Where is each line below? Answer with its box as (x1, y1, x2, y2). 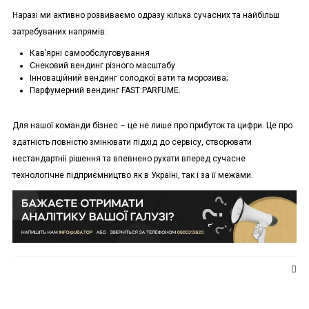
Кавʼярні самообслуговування (29, 48, 199, 59)
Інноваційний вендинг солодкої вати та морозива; (29, 73, 228, 83)
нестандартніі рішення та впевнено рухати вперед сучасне (12, 154, 246, 164)
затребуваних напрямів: (12, 27, 107, 37)
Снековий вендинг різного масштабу (29, 61, 175, 71)
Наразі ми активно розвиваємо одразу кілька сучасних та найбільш (12, 10, 279, 21)
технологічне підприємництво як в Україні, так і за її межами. (12, 170, 253, 181)
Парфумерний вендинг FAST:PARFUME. (29, 86, 181, 96)
